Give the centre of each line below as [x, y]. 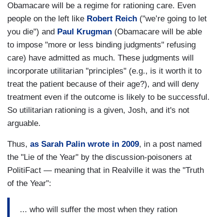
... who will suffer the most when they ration [99, 209]
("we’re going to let [172, 19]
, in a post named [170, 144]
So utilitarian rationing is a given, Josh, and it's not [98, 110]
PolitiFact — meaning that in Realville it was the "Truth [106, 170]
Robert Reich [112, 19]
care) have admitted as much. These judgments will [101, 58]
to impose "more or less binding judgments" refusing [101, 45]
